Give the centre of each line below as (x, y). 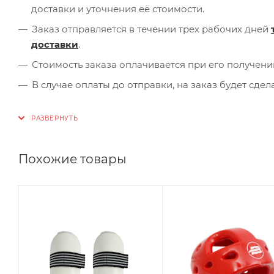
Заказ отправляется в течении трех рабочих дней (151, 29)
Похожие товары (72, 159)
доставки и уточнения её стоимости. (118, 9)
